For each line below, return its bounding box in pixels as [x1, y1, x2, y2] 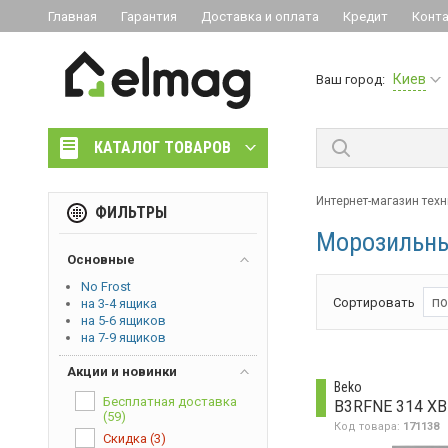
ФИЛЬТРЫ [95, 203, 167, 222]
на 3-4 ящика [81, 296, 157, 311]
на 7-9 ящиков [81, 330, 166, 345]
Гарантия [121, 9, 177, 24]
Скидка [103, 431, 147, 446]
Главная [48, 9, 97, 24]
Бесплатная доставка [103, 394, 237, 409]
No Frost [81, 279, 131, 294]
